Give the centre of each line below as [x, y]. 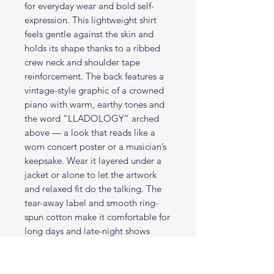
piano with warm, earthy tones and [94, 104]
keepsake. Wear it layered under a [93, 160]
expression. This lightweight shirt [91, 20]
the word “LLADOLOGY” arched [92, 118]
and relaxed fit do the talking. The [93, 188]
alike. [35, 245]
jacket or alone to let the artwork [91, 174]
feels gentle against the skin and [89, 34]
